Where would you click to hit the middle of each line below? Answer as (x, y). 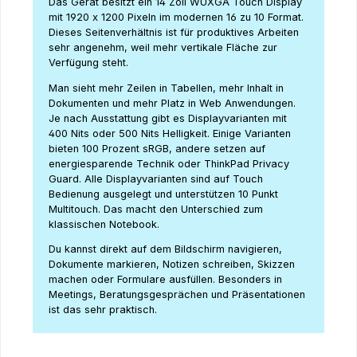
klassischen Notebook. (106, 224)
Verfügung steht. (90, 62)
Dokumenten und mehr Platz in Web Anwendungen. (172, 103)
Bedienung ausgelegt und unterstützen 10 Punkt (163, 194)
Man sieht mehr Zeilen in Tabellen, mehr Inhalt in (166, 88)
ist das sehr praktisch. (103, 310)
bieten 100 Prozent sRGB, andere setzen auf (157, 148)
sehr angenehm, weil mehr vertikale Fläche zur (163, 47)
